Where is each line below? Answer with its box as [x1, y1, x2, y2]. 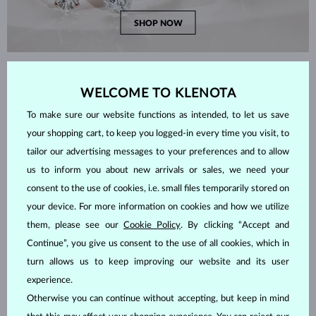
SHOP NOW [133, 19, 183, 28]
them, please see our [27, 221, 123, 230]
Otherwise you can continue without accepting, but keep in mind [27, 294, 289, 303]
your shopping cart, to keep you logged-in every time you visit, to [27, 129, 289, 138]
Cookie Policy [123, 221, 181, 230]
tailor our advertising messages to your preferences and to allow [27, 147, 289, 157]
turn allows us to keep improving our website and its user [27, 257, 289, 267]
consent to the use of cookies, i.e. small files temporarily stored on [27, 184, 289, 193]
